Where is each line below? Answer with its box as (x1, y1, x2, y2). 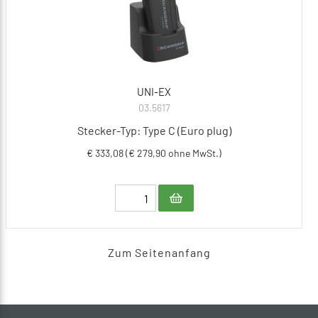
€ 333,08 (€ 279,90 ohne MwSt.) (87, 147, 221, 160)
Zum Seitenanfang (107, 246, 211, 260)
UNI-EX (137, 85, 171, 99)
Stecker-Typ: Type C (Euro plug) (77, 124, 231, 138)
